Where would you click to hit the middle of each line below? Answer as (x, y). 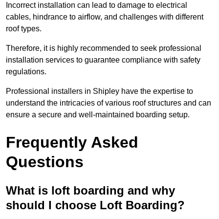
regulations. (26, 72)
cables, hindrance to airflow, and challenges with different (105, 17)
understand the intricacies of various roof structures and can (109, 103)
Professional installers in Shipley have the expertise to (99, 91)
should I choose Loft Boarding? (95, 205)
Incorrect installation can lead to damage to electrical (97, 5)
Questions (45, 162)
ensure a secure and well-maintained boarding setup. (98, 115)
